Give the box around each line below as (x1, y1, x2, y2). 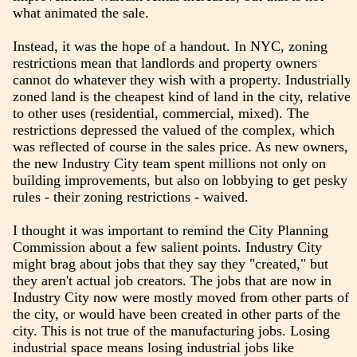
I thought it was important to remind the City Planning (12, 222, 328, 238)
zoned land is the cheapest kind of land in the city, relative (12, 88, 351, 104)
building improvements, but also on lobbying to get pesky (12, 171, 347, 188)
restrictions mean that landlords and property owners (12, 54, 317, 71)
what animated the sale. (12, 4, 149, 21)
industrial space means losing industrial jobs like (12, 339, 294, 355)
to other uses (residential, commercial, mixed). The (12, 104, 309, 121)
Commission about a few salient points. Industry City (12, 238, 322, 255)
